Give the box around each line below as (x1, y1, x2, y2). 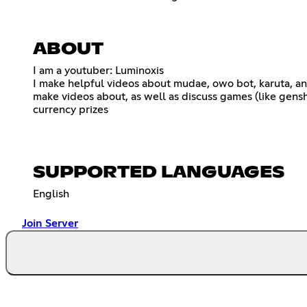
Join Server (22, 217, 78, 229)
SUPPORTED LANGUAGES (33, 164, 284, 181)
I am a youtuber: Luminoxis (33, 64, 164, 76)
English (33, 188, 69, 199)
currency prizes (33, 103, 108, 115)
